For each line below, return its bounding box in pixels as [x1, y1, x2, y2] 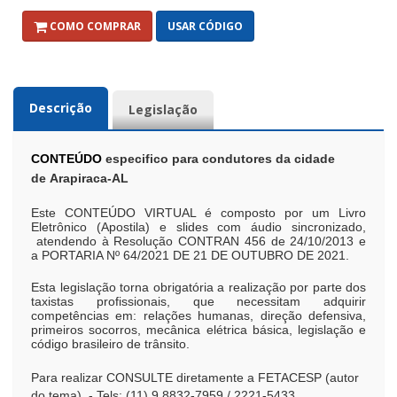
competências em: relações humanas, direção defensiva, [31, 308, 366, 323]
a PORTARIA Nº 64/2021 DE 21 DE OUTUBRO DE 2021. [31, 248, 349, 262]
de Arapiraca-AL [31, 171, 128, 185]
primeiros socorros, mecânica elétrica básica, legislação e [31, 323, 366, 337]
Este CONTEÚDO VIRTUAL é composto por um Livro [31, 206, 366, 220]
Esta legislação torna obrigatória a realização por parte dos [31, 280, 366, 294]
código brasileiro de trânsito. [31, 337, 190, 351]
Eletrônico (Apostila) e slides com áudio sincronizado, [31, 220, 366, 234]
